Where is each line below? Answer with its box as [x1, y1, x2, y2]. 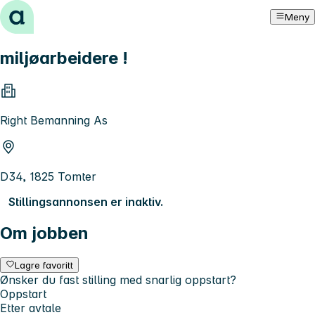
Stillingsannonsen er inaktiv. [8, 194, 163, 209]
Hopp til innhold [6, 6, 92, 20]
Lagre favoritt [15, 259, 74, 271]
